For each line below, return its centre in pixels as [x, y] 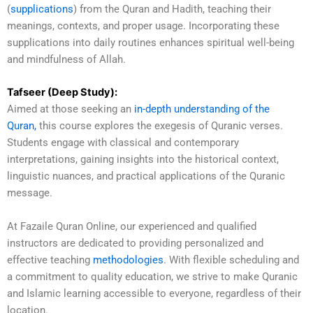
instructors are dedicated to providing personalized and [135, 243]
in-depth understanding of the [201, 109]
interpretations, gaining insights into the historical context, [143, 160]
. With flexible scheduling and [231, 260]
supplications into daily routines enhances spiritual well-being [151, 42]
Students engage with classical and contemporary [123, 143]
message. [30, 193]
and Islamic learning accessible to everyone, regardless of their [154, 293]
